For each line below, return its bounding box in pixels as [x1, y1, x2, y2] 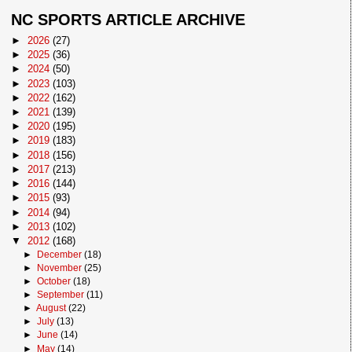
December [37, 249, 84, 261]
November [37, 262, 84, 274]
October [37, 276, 73, 288]
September [37, 289, 86, 301]
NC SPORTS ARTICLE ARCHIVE [11, 11, 246, 29]
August [36, 302, 68, 314]
